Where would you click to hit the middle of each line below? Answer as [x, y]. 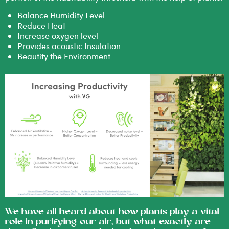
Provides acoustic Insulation [69, 46]
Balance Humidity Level [61, 15]
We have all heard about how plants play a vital [112, 212]
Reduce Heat [41, 26]
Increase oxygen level [58, 36]
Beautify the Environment [64, 56]
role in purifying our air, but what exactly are [108, 222]
